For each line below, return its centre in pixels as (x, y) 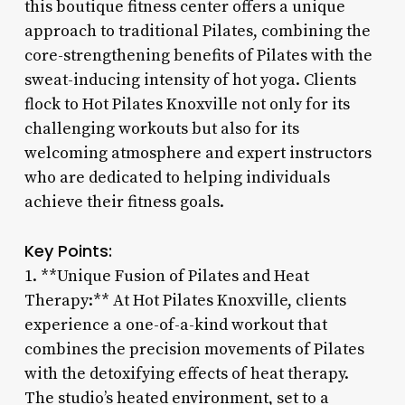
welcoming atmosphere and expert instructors (198, 153)
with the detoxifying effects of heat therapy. (186, 373)
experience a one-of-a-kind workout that (175, 325)
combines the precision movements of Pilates (194, 349)
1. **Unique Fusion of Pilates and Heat (166, 276)
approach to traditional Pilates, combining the (197, 31)
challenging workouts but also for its (161, 128)
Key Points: (68, 250)
